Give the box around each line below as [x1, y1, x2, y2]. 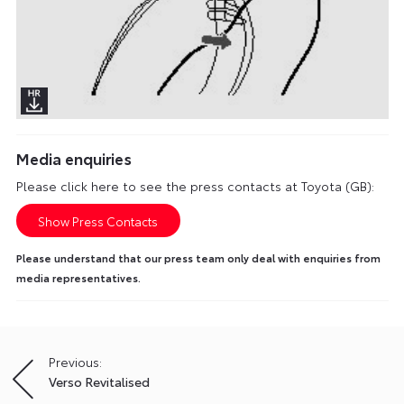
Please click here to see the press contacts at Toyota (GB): [15, 176, 374, 195]
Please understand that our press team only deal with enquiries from [15, 251, 381, 266]
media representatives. [15, 271, 141, 286]
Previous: [49, 353, 102, 372]
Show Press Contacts [38, 212, 159, 229]
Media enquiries [15, 146, 132, 169]
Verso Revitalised [49, 372, 150, 391]
